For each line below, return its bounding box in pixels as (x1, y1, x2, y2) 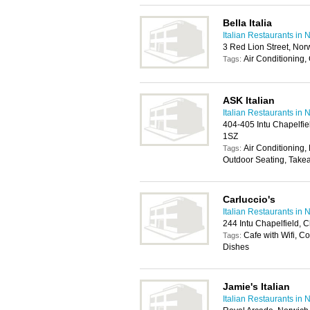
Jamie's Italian (223, 281, 290, 292)
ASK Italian (223, 95, 275, 106)
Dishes (223, 242, 249, 252)
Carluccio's (223, 194, 275, 205)
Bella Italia (223, 17, 272, 28)
